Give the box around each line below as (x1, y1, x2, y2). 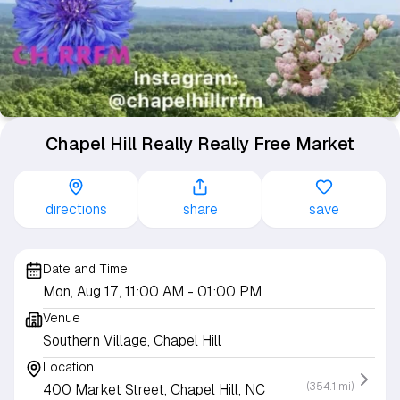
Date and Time (43, 262, 128, 277)
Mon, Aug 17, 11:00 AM (43, 283, 187, 301)
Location (43, 360, 94, 375)
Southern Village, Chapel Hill (43, 332, 221, 350)
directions (45, 201, 107, 219)
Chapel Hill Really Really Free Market (46, 134, 354, 154)
